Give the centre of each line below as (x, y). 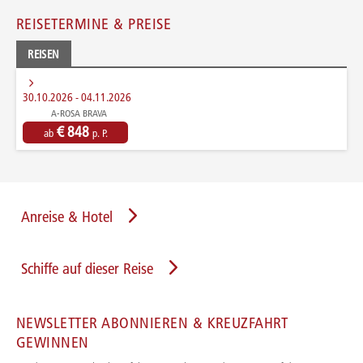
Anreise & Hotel (67, 217)
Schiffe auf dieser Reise (87, 269)
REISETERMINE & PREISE (94, 24)
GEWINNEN (53, 343)
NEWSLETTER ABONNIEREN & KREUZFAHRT (152, 323)
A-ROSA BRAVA (79, 113)
